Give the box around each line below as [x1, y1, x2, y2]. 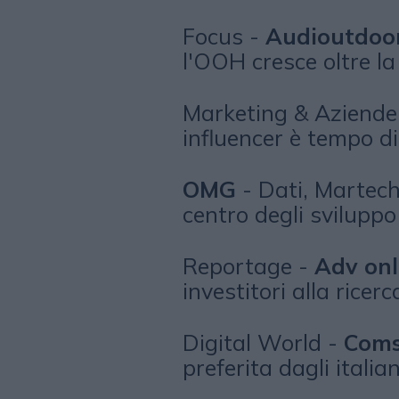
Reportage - [182, 252, 314, 280]
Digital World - [182, 329, 344, 356]
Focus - [182, 22, 265, 50]
